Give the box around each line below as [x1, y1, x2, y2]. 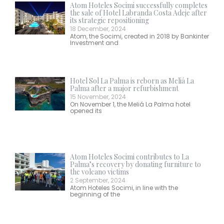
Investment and [70, 38, 118, 47]
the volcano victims [70, 166, 129, 176]
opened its [70, 106, 102, 115]
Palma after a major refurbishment [70, 83, 178, 93]
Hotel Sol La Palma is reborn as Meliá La [70, 76, 194, 86]
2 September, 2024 [70, 175, 125, 184]
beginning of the [70, 189, 120, 198]
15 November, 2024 [70, 92, 126, 101]
